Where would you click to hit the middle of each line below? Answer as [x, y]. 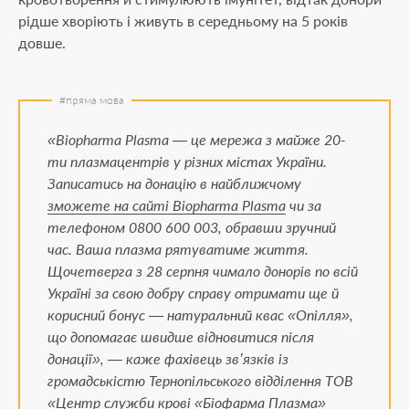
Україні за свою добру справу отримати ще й [193, 293]
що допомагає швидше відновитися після [181, 336]
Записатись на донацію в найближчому [174, 183]
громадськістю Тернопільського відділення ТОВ [200, 380]
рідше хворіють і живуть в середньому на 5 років [183, 21]
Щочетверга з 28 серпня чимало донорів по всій [203, 271]
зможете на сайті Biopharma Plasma [167, 205]
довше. [42, 42]
